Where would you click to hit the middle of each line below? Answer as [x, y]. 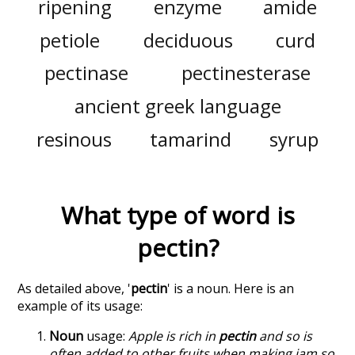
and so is [284, 336]
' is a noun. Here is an [231, 289]
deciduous [188, 40]
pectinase [86, 73]
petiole [69, 40]
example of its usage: [80, 306]
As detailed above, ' [74, 289]
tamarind [191, 139]
